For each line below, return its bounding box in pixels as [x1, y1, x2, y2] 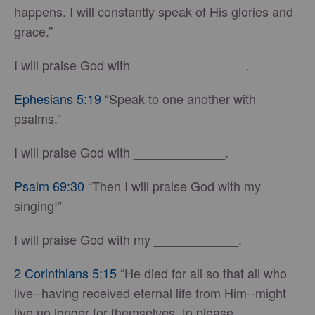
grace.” [14, 22, 53, 40]
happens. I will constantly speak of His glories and [14, 2, 293, 20]
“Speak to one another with [101, 89, 256, 108]
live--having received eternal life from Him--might [14, 283, 286, 302]
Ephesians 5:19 [14, 89, 101, 108]
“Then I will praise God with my [84, 176, 261, 195]
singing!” [14, 196, 62, 214]
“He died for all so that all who [117, 264, 287, 282]
